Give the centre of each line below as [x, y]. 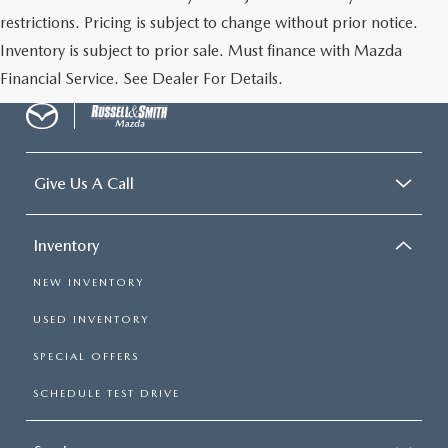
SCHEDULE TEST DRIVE [106, 393]
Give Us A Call [84, 183]
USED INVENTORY [91, 319]
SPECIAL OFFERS [86, 356]
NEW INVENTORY [88, 282]
